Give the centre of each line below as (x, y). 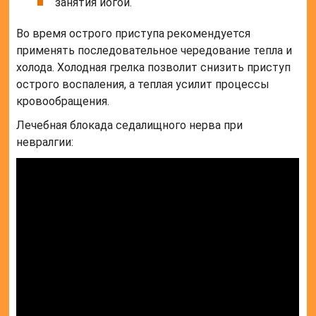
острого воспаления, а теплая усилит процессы (143, 85)
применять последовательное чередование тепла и (154, 51)
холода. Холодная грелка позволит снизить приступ (154, 68)
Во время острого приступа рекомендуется (134, 34)
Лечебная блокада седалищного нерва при (130, 126)
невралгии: (45, 142)
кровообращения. (63, 102)
